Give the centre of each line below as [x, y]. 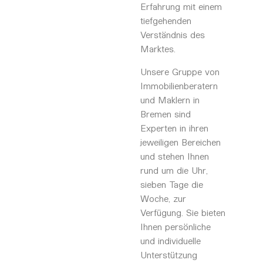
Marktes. [158, 49]
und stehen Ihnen [174, 156]
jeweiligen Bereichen [180, 141]
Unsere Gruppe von [180, 71]
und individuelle [170, 240]
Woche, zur [163, 198]
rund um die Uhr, [174, 170]
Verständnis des [172, 35]
